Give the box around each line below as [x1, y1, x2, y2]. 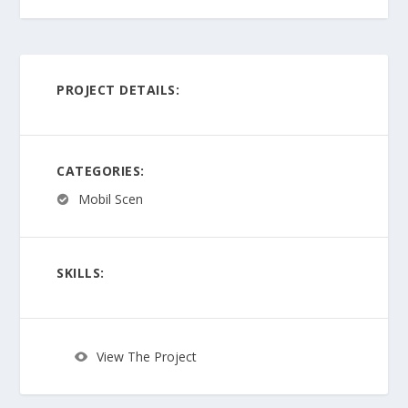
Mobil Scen [78, 189, 144, 208]
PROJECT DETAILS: [56, 80, 180, 98]
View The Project [97, 348, 198, 366]
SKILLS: [56, 263, 105, 281]
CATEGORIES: [56, 161, 145, 179]
